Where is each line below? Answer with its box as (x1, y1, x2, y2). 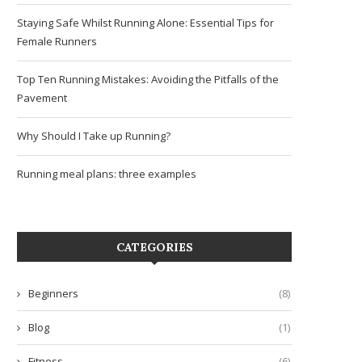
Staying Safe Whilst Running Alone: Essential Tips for (17, 15, 274, 30)
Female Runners (17, 33, 97, 48)
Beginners (28, 285, 78, 301)
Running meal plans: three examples (17, 166, 196, 181)
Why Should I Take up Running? (17, 128, 170, 143)
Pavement (17, 90, 67, 105)
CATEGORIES (116, 239, 193, 255)
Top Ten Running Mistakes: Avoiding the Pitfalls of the (17, 71, 279, 86)
